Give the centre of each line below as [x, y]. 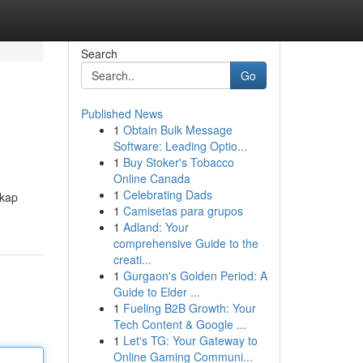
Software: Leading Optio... [180, 146]
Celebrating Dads [167, 194]
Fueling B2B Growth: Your [189, 308]
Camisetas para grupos [183, 211]
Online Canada [152, 178]
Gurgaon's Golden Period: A [195, 275]
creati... [132, 259]
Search [99, 53]
